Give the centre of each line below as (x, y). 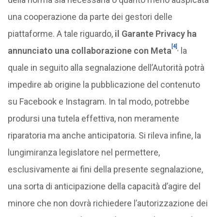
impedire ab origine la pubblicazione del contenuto (104, 85)
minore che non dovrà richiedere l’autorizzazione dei (108, 203)
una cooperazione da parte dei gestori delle (90, 17)
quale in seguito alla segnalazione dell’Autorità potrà (106, 68)
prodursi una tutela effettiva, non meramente (93, 118)
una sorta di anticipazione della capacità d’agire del (104, 186)
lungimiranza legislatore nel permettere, (84, 152)
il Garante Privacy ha (155, 34)
